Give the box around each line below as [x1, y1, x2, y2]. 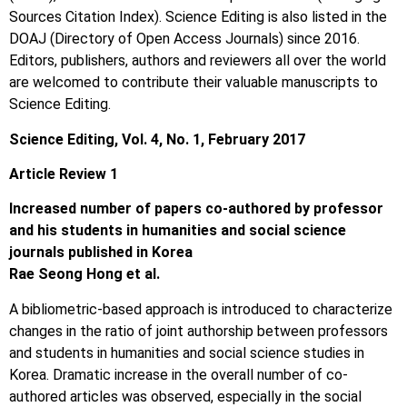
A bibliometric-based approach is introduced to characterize [9, 300, 392, 318]
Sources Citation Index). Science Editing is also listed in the [9, 8, 387, 26]
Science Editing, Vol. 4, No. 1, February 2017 [9, 130, 305, 148]
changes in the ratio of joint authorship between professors [9, 322, 388, 340]
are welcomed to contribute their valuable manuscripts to [9, 74, 378, 92]
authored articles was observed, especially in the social [9, 387, 362, 405]
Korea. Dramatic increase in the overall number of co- [9, 365, 348, 383]
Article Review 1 [9, 165, 118, 184]
